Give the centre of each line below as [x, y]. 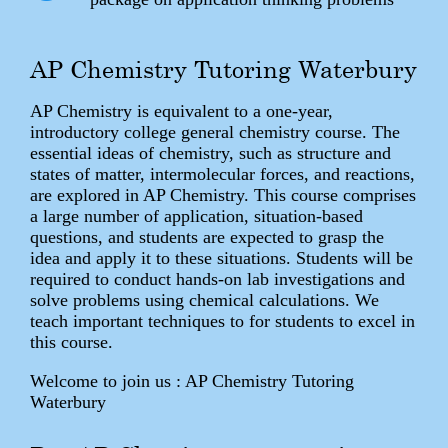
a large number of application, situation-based [196, 215]
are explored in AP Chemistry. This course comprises [223, 194]
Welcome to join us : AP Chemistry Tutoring [192, 380]
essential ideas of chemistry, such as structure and [210, 152]
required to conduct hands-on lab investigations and [217, 278]
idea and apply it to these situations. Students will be [221, 257]
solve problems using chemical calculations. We [204, 299]
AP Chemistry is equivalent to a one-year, [181, 110]
